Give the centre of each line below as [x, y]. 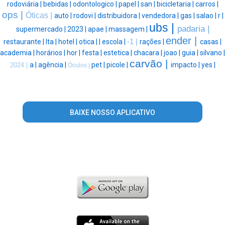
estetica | [119, 52]
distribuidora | [119, 15]
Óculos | [79, 65]
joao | [173, 52]
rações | [153, 41]
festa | [93, 52]
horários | [51, 52]
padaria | [193, 28]
